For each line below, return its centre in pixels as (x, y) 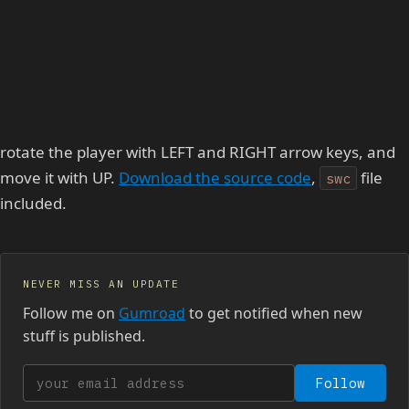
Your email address (91, 375)
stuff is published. (84, 336)
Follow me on (71, 313)
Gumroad (152, 313)
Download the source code (215, 177)
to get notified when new (274, 313)
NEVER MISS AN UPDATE (101, 283)
